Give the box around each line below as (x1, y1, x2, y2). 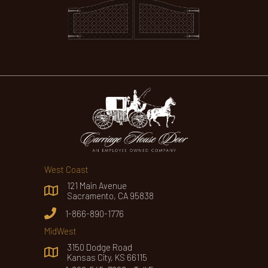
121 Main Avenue (67, 179, 127, 191)
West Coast (44, 163, 89, 175)
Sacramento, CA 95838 (67, 190, 154, 201)
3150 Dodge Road (67, 241, 132, 252)
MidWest (44, 225, 77, 236)
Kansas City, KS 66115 (67, 251, 147, 263)
